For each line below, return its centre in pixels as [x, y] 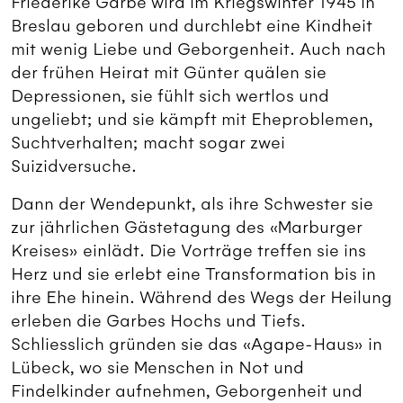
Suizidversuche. [74, 166]
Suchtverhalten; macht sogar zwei [148, 143]
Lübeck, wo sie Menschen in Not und [157, 367]
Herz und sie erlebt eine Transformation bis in [193, 274]
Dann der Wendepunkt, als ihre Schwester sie [192, 204]
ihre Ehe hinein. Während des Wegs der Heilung [201, 297]
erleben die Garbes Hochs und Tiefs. [158, 321]
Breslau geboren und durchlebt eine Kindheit [192, 26]
